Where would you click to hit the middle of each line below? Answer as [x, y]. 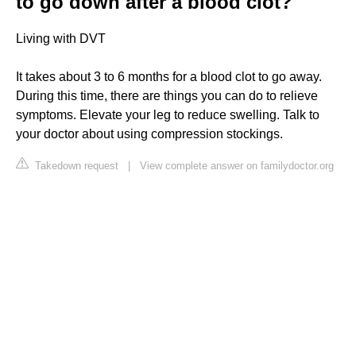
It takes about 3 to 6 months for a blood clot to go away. [169, 76]
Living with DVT [61, 38]
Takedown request [75, 165]
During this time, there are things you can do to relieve [167, 95]
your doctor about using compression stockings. [149, 133]
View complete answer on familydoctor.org [237, 165]
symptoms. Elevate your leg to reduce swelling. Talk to [168, 114]
